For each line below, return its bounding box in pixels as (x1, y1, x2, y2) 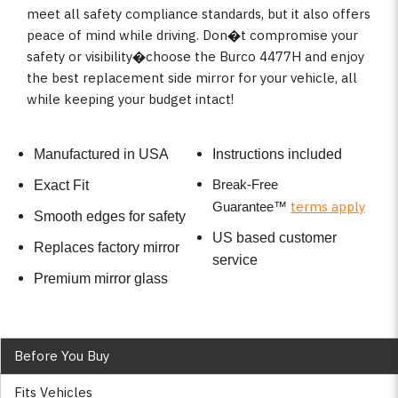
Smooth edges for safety (33, 209, 186, 225)
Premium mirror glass (33, 271, 168, 287)
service (212, 252, 258, 268)
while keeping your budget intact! (27, 90, 234, 107)
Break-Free (212, 177, 278, 193)
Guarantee (212, 199, 274, 215)
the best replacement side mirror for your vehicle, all (27, 68, 357, 86)
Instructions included (212, 147, 342, 163)
